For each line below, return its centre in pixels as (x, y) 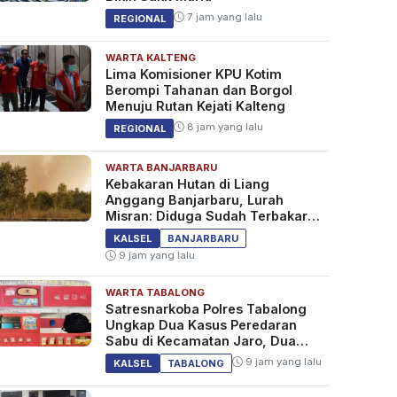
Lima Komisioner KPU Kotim (193, 74)
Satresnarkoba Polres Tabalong (206, 309)
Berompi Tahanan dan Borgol (198, 90)
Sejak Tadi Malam (162, 232)
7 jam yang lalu (223, 17)
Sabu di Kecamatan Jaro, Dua (200, 341)
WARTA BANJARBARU (161, 168)
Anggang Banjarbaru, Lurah (194, 200)
